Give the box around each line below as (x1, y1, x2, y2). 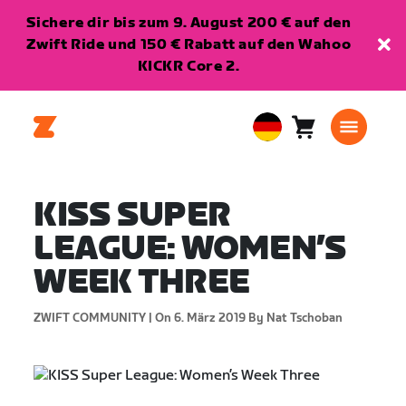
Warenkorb (302, 127, 383, 145)
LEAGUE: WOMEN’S (34, 230, 347, 269)
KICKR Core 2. (137, 58, 240, 75)
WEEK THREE (34, 264, 250, 303)
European (259, 130, 317, 146)
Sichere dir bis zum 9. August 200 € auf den (25, 14, 352, 32)
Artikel (302, 149, 352, 167)
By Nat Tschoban (246, 311, 343, 325)
